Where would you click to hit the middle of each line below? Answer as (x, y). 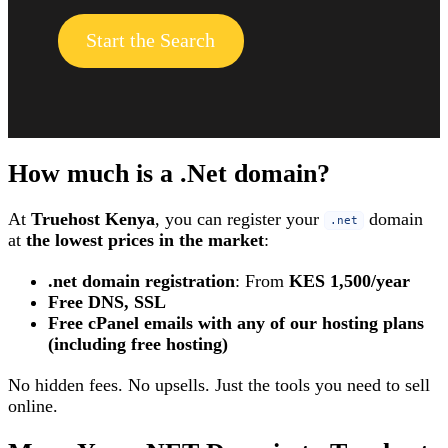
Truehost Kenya (93, 218)
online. (33, 405)
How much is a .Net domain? (169, 172)
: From (262, 280)
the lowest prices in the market (145, 239)
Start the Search (151, 40)
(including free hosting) (138, 343)
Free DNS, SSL (107, 301)
